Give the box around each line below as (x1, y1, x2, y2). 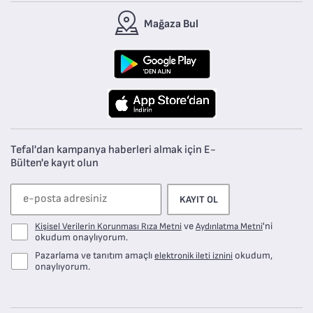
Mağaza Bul (144, 17, 198, 31)
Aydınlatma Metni (196, 220, 263, 232)
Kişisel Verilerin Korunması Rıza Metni (35, 220, 182, 232)
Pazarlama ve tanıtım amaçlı (35, 249, 154, 261)
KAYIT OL (179, 193, 218, 205)
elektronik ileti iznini (154, 249, 233, 261)
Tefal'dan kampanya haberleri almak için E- (10, 143, 216, 156)
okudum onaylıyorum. (35, 231, 128, 243)
